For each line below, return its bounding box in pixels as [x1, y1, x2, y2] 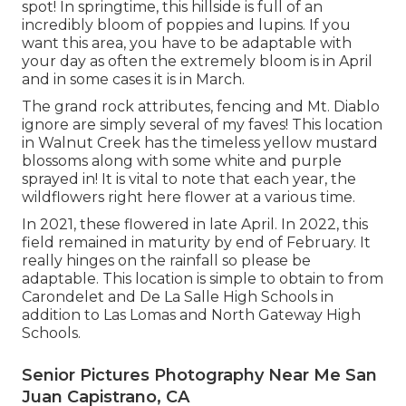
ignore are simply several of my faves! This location [22, 115, 382, 133]
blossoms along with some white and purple [22, 151, 342, 169]
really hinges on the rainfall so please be [22, 251, 311, 269]
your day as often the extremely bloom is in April [22, 52, 372, 70]
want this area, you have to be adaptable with [22, 34, 352, 52]
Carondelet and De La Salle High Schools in [22, 287, 333, 305]
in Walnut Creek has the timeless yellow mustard [22, 133, 378, 151]
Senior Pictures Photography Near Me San [22, 364, 377, 385]
